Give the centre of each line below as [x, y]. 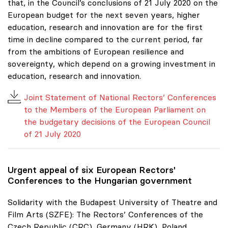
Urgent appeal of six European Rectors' [92, 170]
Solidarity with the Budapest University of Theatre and [112, 202]
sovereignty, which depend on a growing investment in [111, 63]
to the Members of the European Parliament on [115, 109]
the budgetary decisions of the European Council [117, 121]
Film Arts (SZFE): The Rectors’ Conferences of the [105, 214]
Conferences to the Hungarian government [100, 180]
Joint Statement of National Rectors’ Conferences [120, 97]
